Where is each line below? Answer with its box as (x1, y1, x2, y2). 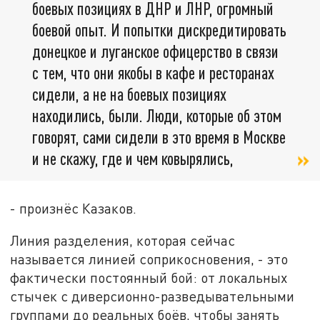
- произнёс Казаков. (10, 199, 137, 216)
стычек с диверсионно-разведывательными (10, 288, 295, 305)
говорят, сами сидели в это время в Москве (32, 126, 286, 147)
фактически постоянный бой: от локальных (10, 269, 288, 286)
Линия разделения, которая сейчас (10, 232, 236, 249)
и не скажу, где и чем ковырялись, (32, 147, 234, 169)
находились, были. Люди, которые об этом (32, 104, 281, 126)
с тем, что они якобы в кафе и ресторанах (32, 61, 274, 83)
